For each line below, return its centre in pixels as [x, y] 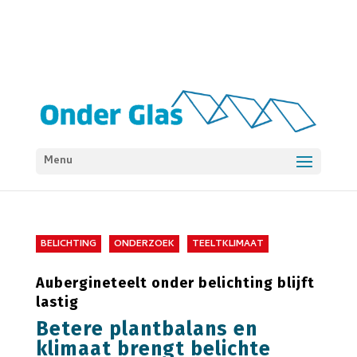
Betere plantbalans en [146, 329]
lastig [57, 302]
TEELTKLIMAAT [228, 245]
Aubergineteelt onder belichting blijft [175, 283]
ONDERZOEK [144, 245]
